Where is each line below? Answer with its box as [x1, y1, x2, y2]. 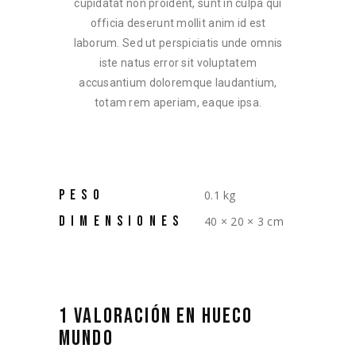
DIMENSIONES [59, 213, 184, 230]
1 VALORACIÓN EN [59, 304, 202, 329]
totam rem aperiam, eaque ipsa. [94, 96, 262, 109]
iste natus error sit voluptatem [99, 56, 257, 69]
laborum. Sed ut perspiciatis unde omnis [73, 37, 283, 49]
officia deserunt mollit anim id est [90, 17, 266, 29]
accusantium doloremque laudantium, [79, 76, 277, 89]
